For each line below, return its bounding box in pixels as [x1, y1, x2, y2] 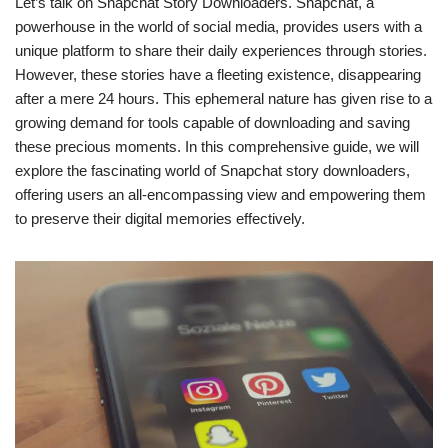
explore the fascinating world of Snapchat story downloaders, [15, 162, 410, 179]
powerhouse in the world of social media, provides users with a [15, 18, 422, 35]
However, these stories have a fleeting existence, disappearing [15, 66, 421, 83]
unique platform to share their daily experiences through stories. [15, 42, 427, 59]
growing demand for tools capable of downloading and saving [15, 114, 410, 131]
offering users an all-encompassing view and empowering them [15, 186, 426, 203]
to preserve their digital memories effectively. [15, 210, 305, 227]
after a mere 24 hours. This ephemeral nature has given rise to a [15, 90, 432, 107]
